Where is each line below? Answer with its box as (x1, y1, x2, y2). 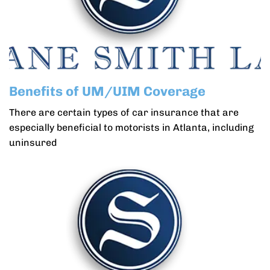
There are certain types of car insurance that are (9, 107, 239, 118)
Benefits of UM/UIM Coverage (9, 83, 206, 99)
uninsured (9, 137, 57, 148)
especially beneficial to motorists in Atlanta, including (9, 122, 254, 133)
